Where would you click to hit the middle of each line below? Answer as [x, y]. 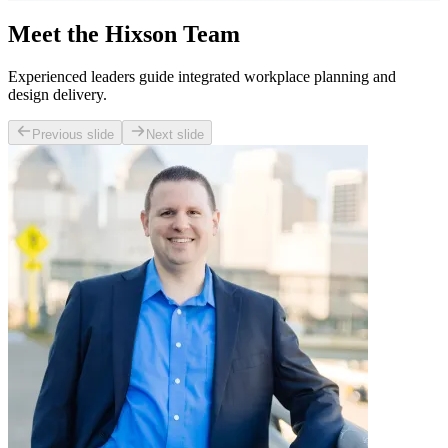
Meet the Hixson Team [124, 33]
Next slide [175, 134]
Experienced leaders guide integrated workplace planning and [202, 76]
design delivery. [57, 94]
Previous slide [73, 134]
